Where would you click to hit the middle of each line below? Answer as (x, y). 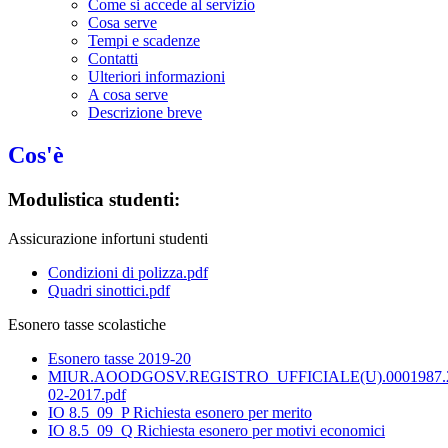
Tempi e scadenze (144, 41)
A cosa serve (128, 95)
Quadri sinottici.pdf (109, 290)
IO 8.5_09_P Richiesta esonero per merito (180, 412)
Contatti (113, 59)
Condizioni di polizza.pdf (128, 272)
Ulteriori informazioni (156, 77)
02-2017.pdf (87, 394)
